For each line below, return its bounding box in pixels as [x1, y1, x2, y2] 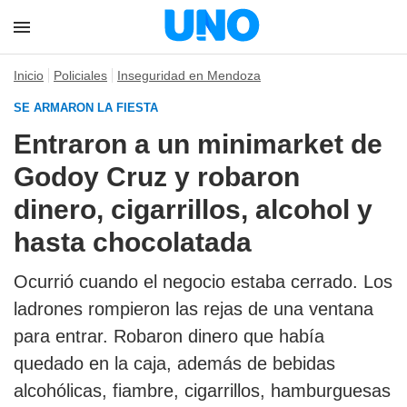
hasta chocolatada [14, 227, 252, 257]
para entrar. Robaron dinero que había [14, 326, 324, 346]
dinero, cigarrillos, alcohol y [14, 194, 372, 224]
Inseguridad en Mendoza [117, 68, 261, 83]
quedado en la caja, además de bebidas [14, 353, 335, 373]
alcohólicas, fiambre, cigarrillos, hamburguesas [14, 381, 391, 401]
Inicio [14, 68, 44, 83]
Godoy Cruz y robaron [14, 162, 300, 192]
